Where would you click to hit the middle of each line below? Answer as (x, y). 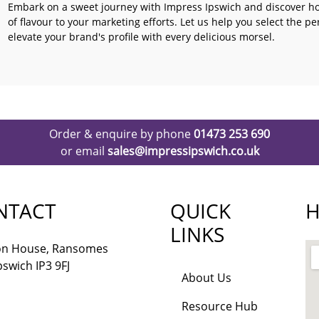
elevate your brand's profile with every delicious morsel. (141, 37)
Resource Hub (220, 306)
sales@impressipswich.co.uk (183, 151)
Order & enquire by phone (121, 134)
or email (84, 151)
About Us (206, 278)
